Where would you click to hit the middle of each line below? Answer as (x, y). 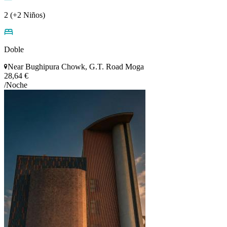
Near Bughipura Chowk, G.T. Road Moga (76, 66)
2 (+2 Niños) (25, 15)
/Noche (16, 85)
